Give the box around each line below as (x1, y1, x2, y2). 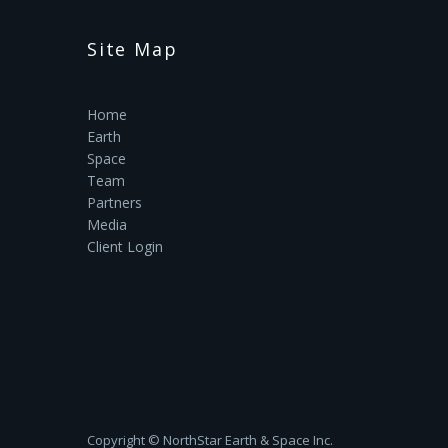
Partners (87, 192, 142, 212)
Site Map (87, 36, 178, 61)
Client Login (87, 236, 163, 256)
